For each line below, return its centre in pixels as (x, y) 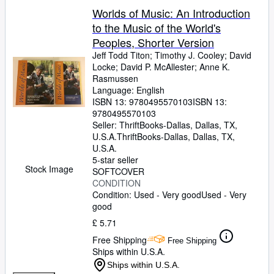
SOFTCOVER (118, 171)
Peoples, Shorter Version (153, 42)
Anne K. (215, 67)
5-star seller (115, 160)
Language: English (128, 90)
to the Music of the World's (157, 28)
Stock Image (49, 169)
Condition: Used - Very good (147, 194)
